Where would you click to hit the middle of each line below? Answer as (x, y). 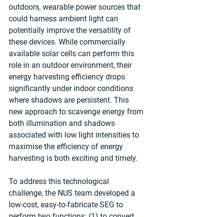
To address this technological (60, 181)
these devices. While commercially (68, 42)
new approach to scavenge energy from (77, 111)
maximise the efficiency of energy (67, 146)
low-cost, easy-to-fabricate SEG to (67, 204)
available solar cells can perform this (72, 53)
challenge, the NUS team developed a (73, 193)
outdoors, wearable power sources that (76, 7)
